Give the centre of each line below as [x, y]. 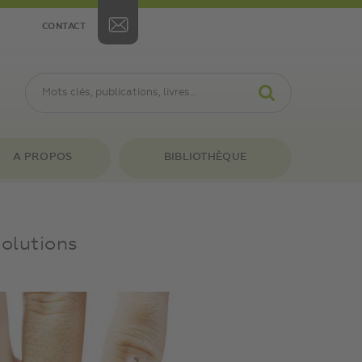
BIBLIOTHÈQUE [205, 157]
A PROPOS [43, 157]
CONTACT [63, 27]
